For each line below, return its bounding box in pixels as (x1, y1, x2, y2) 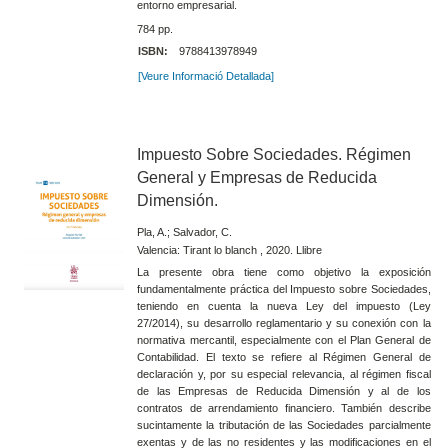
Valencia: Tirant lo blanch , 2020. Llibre (137, 244, 323, 257)
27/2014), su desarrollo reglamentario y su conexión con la (137, 317, 431, 330)
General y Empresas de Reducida (137, 169, 378, 187)
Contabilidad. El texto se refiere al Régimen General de (137, 351, 431, 364)
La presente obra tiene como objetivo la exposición (137, 266, 431, 279)
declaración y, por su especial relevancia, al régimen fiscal (137, 368, 431, 381)
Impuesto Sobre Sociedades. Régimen (137, 146, 412, 164)
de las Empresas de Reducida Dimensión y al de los (137, 385, 431, 398)
